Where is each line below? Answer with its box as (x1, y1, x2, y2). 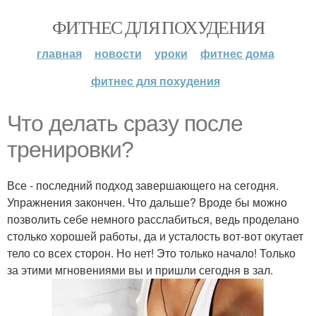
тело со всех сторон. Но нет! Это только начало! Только (7, 245, 296, 261)
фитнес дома (200, 45, 274, 61)
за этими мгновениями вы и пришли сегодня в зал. (7, 262, 273, 278)
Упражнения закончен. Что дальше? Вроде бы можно (7, 194, 287, 210)
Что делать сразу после (7, 111, 243, 136)
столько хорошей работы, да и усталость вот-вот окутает (7, 228, 303, 244)
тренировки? (7, 137, 133, 162)
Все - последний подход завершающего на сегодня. (7, 177, 279, 193)
